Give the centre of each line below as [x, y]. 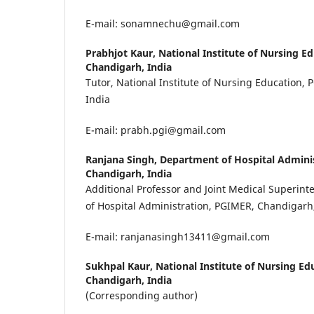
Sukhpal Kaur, [121, 266]
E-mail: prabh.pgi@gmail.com [156, 130]
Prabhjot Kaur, [122, 53]
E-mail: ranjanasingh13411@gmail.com [178, 236]
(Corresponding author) [142, 295]
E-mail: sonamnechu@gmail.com [163, 23]
